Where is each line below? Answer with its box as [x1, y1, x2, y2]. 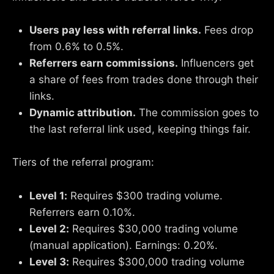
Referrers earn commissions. [29, 57, 178, 70]
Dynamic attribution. [29, 106, 136, 119]
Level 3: [29, 255, 69, 268]
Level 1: [29, 189, 67, 202]
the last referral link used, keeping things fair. [29, 123, 251, 136]
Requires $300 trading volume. [67, 189, 223, 202]
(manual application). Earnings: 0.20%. [29, 239, 218, 251]
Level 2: [29, 222, 69, 235]
